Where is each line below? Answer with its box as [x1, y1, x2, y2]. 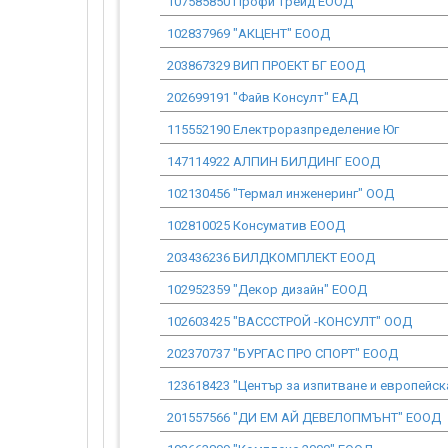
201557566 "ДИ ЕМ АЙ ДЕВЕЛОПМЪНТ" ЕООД [167, 410, 441, 425]
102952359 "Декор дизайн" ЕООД [167, 282, 367, 297]
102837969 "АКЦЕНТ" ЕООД [167, 26, 330, 41]
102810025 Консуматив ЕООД [167, 218, 345, 233]
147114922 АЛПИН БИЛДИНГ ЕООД [167, 154, 380, 169]
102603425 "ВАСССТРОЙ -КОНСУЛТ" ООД [167, 314, 412, 329]
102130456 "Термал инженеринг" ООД [167, 186, 394, 201]
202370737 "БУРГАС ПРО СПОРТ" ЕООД [167, 346, 398, 361]
